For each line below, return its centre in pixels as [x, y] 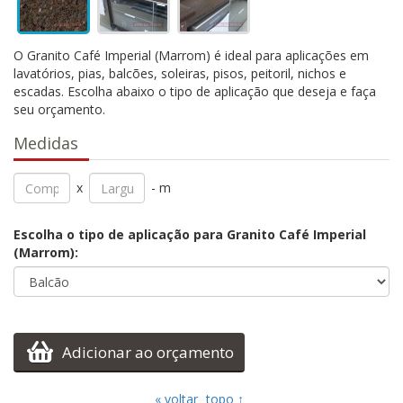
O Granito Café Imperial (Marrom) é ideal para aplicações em [191, 55]
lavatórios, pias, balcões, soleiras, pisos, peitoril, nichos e [180, 73]
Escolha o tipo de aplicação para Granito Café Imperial [190, 234]
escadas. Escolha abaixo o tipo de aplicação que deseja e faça [195, 91]
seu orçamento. [59, 109]
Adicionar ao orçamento [148, 352]
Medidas [46, 143]
